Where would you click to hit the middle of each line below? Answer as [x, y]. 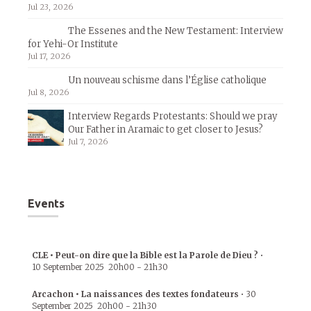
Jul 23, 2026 [51, 7]
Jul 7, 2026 [88, 142]
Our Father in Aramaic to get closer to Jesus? [166, 129]
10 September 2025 [68, 267]
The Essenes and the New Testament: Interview [176, 31]
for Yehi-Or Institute [73, 44]
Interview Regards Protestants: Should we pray [173, 116]
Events [46, 203]
